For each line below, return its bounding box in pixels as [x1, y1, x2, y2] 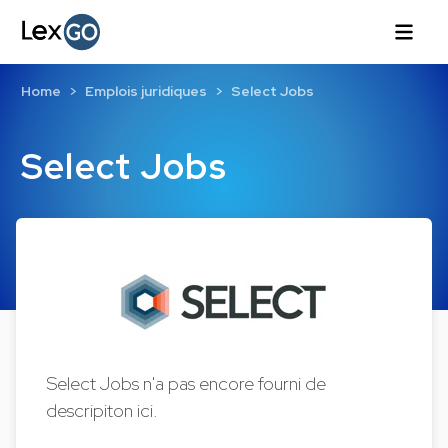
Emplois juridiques [84, 82, 207, 101]
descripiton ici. [46, 398, 159, 423]
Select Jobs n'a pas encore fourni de [46, 371, 327, 396]
